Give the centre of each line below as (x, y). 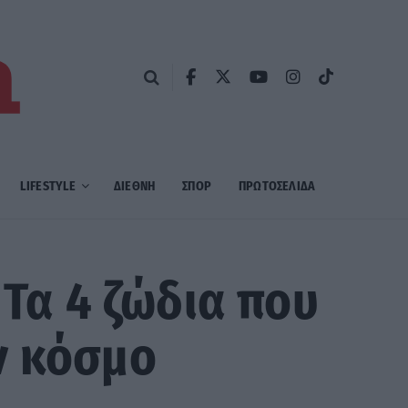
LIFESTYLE (48, 186)
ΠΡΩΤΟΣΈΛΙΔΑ (277, 186)
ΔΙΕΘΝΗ (134, 186)
